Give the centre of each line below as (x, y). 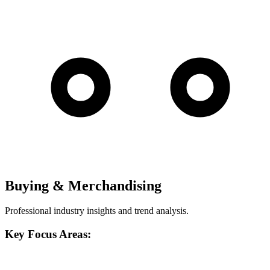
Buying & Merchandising (83, 185)
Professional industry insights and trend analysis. (97, 211)
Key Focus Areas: (48, 234)
